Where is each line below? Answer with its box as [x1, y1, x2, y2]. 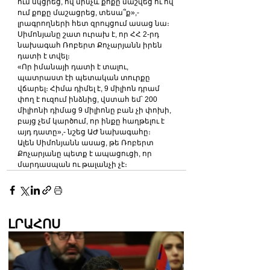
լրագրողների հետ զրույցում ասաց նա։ [17, 19, 169, 28]
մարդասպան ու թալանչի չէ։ [17, 160, 127, 169]
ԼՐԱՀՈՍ [8, 216, 60, 231]
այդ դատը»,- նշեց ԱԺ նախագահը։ [17, 127, 151, 136]
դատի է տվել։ [17, 51, 70, 60]
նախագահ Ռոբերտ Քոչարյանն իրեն [17, 40, 164, 49]
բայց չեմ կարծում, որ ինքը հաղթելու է [17, 116, 166, 125]
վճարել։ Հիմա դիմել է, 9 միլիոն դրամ [17, 84, 162, 93]
